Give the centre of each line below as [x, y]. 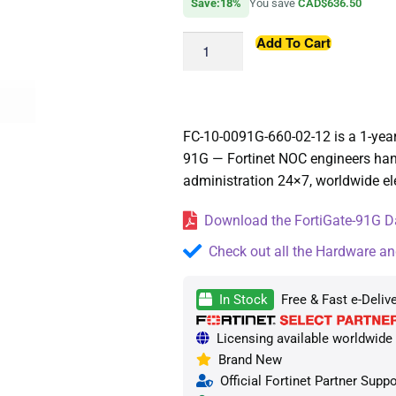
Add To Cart [293, 42]
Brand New [246, 359]
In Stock [241, 300]
